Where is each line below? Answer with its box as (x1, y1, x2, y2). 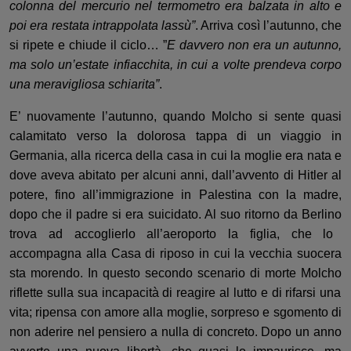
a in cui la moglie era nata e (186, 149, 342, 162)
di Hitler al (279, 168, 342, 182)
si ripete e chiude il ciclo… (9, 38, 159, 52)
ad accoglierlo (48, 227, 147, 241)
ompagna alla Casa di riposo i (29, 247, 202, 260)
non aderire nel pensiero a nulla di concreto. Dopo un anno (9, 325, 342, 338)
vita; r (9, 306, 40, 319)
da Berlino (279, 208, 342, 221)
